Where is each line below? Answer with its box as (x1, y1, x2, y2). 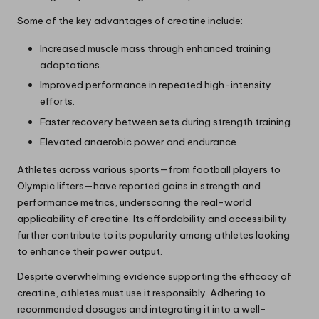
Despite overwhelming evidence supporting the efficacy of (17, 269, 291, 283)
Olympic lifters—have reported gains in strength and (17, 179, 261, 192)
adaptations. (40, 58, 102, 72)
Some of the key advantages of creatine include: (17, 14, 243, 28)
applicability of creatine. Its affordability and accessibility (17, 211, 287, 225)
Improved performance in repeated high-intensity (40, 78, 271, 92)
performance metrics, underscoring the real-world (17, 195, 251, 209)
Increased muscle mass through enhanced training (40, 42, 271, 56)
